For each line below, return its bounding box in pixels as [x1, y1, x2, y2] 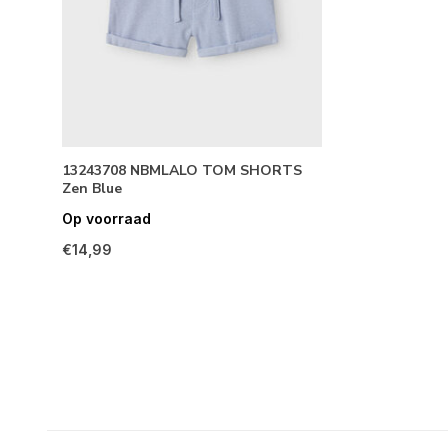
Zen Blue [62, 179, 122, 199]
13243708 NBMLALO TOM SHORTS [62, 161, 302, 181]
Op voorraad [62, 210, 151, 228]
